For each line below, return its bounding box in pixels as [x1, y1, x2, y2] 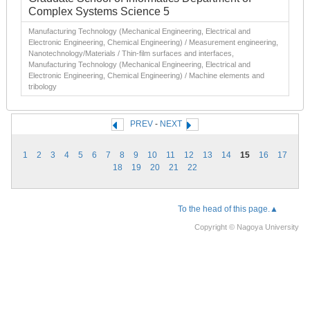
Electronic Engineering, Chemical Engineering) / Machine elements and [28, 71, 264, 80]
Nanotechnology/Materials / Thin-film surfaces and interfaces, [28, 49, 234, 57]
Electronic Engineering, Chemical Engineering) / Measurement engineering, [28, 38, 278, 46]
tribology [28, 82, 57, 91]
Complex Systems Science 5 [28, 6, 170, 17]
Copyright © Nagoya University [194, 222, 299, 231]
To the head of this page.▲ [178, 203, 278, 214]
